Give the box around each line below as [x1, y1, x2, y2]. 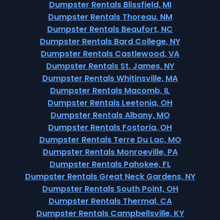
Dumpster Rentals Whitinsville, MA [42, 73, 178, 84]
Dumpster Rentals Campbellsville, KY [36, 208, 184, 219]
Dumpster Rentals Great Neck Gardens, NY [25, 171, 195, 182]
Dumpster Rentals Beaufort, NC [47, 24, 173, 35]
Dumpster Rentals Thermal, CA [48, 195, 172, 207]
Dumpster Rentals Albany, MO [50, 110, 170, 121]
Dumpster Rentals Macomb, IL [50, 85, 170, 96]
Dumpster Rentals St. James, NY [46, 60, 174, 72]
